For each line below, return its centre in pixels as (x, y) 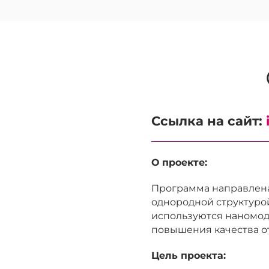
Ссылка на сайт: (209, 121)
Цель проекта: (189, 255)
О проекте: (179, 162)
